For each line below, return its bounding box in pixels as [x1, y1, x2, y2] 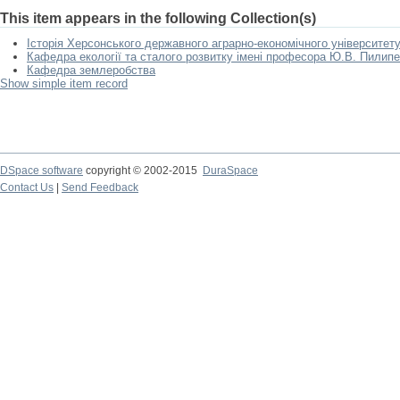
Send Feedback [62, 181, 138, 194]
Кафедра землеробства [27, 63, 155, 77]
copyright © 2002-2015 [83, 164, 203, 177]
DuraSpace [203, 164, 258, 177]
